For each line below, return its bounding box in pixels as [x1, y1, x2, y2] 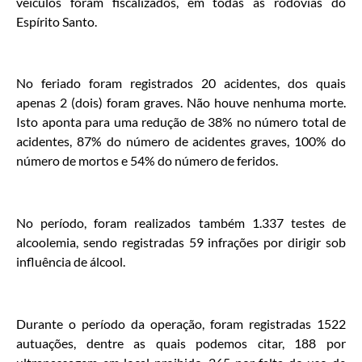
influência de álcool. [16, 254, 125, 270]
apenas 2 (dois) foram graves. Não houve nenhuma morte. [16, 95, 346, 111]
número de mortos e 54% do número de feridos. [16, 153, 278, 169]
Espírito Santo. [16, 13, 97, 29]
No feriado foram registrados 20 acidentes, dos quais [16, 75, 346, 91]
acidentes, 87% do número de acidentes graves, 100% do [16, 133, 346, 149]
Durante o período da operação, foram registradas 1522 [16, 316, 346, 331]
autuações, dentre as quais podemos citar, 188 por [16, 335, 346, 351]
